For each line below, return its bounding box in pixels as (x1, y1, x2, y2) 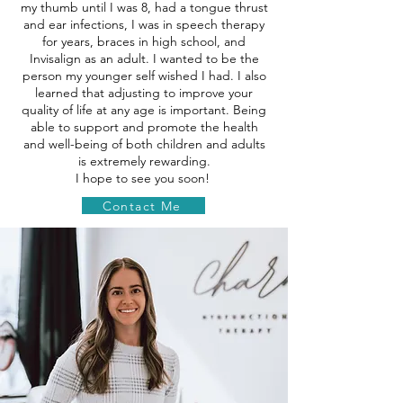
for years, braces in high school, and (42, 33, 246, 49)
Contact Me (102, 197, 182, 214)
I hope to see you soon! (75, 170, 213, 186)
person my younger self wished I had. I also (22, 67, 266, 84)
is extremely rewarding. (77, 153, 210, 169)
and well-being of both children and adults (22, 136, 265, 152)
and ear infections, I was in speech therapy (23, 16, 264, 32)
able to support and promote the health (30, 119, 258, 135)
